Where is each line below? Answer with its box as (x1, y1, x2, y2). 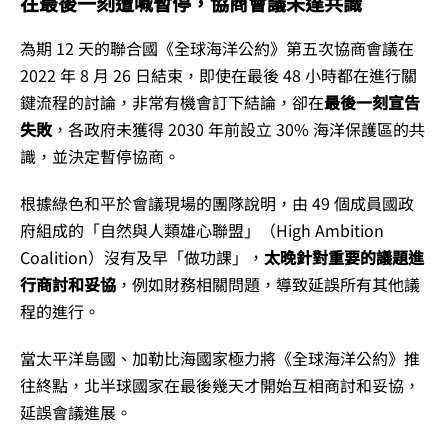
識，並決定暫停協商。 (20, 143, 180, 168)
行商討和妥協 (20, 271, 116, 296)
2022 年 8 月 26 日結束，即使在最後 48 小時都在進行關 (20, 62, 417, 87)
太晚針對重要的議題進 (264, 244, 424, 269)
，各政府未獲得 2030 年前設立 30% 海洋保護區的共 (52, 116, 425, 141)
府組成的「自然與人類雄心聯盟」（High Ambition (20, 217, 384, 242)
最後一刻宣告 (324, 89, 420, 114)
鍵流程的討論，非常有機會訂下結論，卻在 (20, 89, 324, 114)
